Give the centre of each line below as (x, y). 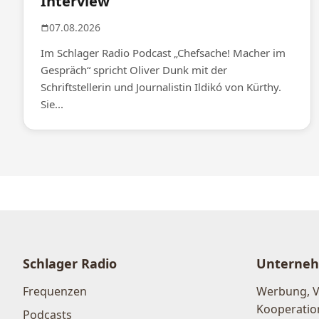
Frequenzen (55, 292)
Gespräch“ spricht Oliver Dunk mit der (134, 70)
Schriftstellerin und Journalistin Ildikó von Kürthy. (161, 87)
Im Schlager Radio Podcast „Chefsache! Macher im (163, 53)
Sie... (52, 104)
